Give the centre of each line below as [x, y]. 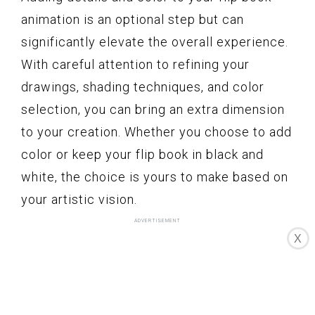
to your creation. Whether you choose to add [156, 131]
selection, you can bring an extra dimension [153, 109]
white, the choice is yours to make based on [155, 176]
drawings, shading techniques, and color [143, 86]
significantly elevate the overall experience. [155, 41]
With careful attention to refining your [135, 64]
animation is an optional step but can [133, 19]
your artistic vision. [79, 199]
